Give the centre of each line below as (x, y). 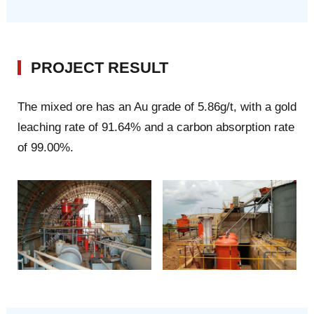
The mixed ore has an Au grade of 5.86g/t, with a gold (157, 107)
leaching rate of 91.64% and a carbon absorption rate (156, 128)
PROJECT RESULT (99, 67)
